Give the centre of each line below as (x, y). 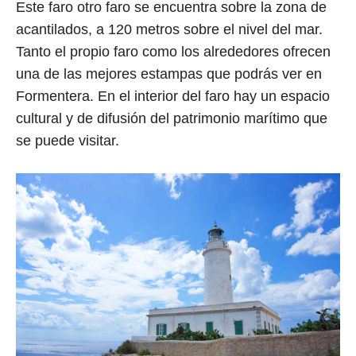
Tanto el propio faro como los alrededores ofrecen (173, 52)
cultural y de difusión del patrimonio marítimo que (172, 119)
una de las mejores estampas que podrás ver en (169, 74)
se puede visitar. (68, 141)
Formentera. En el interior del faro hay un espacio (173, 97)
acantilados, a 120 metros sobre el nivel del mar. (169, 30)
